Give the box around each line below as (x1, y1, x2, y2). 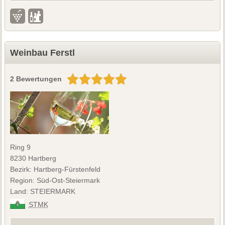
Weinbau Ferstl (10, 47, 75, 58)
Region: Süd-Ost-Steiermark (10, 176, 100, 184)
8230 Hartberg (10, 154, 56, 162)
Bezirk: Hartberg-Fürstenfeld (10, 165, 100, 173)
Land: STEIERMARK (10, 187, 75, 195)
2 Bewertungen (10, 74, 62, 83)
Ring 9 (10, 143, 31, 151)
